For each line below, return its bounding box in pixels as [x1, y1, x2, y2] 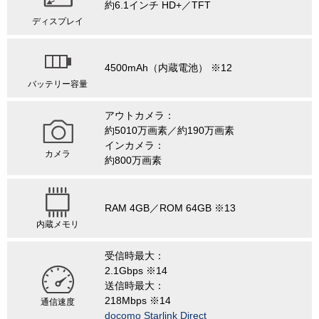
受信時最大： [105, 250, 164, 262]
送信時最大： [105, 280, 164, 292]
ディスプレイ [32, 16, 83, 27]
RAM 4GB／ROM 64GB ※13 [105, 202, 236, 214]
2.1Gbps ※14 [105, 265, 167, 277]
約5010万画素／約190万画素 [105, 125, 234, 137]
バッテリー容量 [28, 79, 88, 90]
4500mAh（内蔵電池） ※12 [105, 62, 232, 74]
